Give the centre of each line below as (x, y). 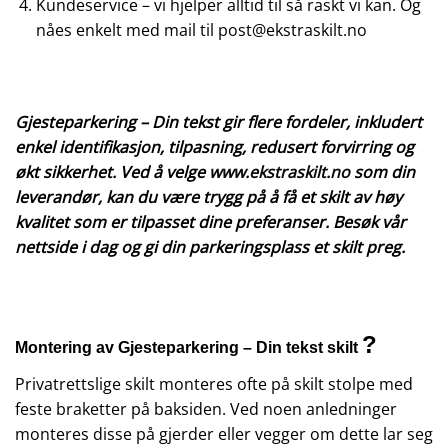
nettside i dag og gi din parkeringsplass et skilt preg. (210, 246)
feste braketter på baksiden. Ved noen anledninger (206, 409)
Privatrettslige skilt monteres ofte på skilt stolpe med (214, 384)
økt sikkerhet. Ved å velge (112, 171)
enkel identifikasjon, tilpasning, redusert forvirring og (214, 146)
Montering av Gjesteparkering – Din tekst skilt (188, 348)
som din (382, 171)
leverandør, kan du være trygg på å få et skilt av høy (208, 196)
